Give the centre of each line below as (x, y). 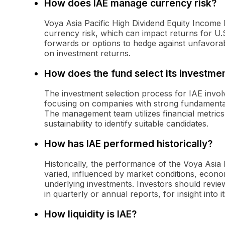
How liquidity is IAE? (90, 214)
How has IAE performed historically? (128, 144)
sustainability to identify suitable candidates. (126, 124)
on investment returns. (87, 53)
